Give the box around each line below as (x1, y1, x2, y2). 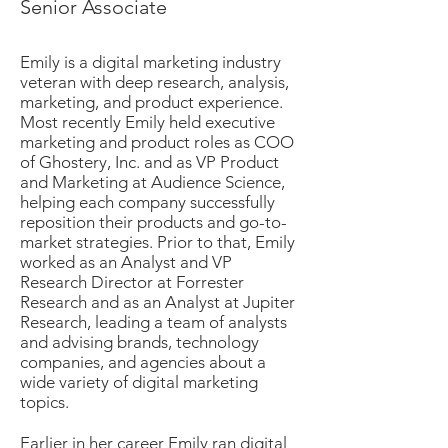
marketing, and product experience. (20, 92, 283, 112)
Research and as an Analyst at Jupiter (20, 292, 295, 312)
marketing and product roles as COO (20, 132, 294, 152)
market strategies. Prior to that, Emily (20, 232, 295, 252)
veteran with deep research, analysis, (20, 72, 289, 92)
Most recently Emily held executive (20, 112, 275, 132)
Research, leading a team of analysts (20, 312, 287, 332)
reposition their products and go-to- (20, 212, 287, 232)
